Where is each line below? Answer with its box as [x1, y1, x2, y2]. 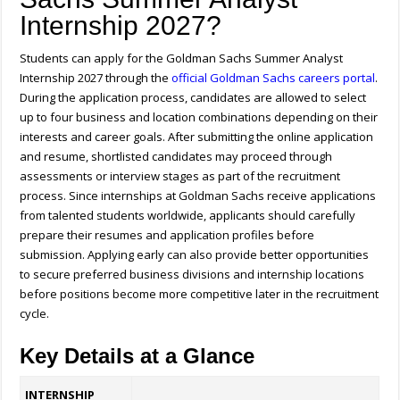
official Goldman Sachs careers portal [171, 70, 376, 87]
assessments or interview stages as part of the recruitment [20, 168, 341, 185]
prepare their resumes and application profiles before [20, 227, 315, 244]
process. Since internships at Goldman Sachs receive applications [20, 187, 377, 204]
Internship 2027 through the [20, 70, 172, 87]
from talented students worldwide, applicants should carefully [20, 207, 356, 224]
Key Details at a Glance [20, 344, 255, 369]
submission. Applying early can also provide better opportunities [20, 246, 370, 263]
